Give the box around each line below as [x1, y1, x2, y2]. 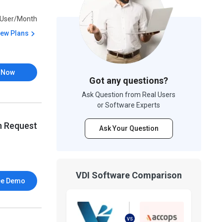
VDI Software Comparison [75, 170, 182, 180]
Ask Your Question [99, 124, 159, 132]
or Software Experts [97, 101, 161, 109]
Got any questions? [89, 75, 168, 86]
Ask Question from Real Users [82, 91, 176, 99]
